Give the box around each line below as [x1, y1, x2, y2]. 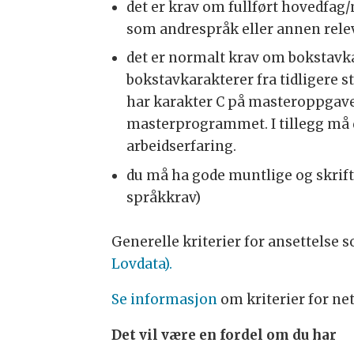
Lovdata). [111, 254, 172, 273]
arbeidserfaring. [126, 137, 236, 156]
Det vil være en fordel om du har [111, 326, 337, 344]
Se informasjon [111, 290, 220, 308]
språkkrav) [126, 188, 201, 206]
